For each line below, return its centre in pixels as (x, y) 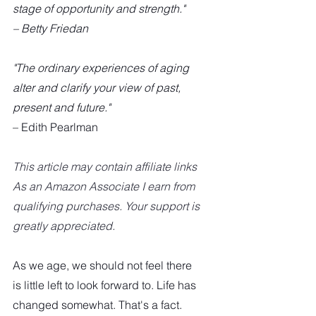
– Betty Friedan (50, 28)
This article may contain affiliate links (108, 166)
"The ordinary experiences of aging (102, 67)
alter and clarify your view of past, (98, 87)
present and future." (61, 107)
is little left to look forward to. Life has (106, 285)
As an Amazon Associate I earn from (105, 186)
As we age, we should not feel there (104, 265)
